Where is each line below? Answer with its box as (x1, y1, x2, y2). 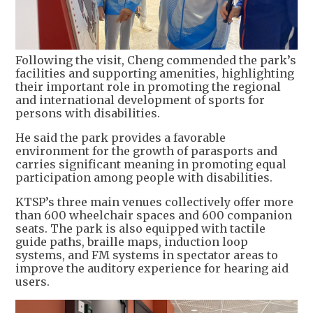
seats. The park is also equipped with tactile (15, 221, 265, 235)
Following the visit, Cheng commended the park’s (15, 52, 296, 67)
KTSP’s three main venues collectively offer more (15, 194, 293, 209)
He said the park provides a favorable (15, 130, 226, 145)
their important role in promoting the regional (15, 79, 281, 94)
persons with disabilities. (15, 105, 160, 120)
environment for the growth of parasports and (15, 143, 277, 158)
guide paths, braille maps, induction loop (15, 234, 248, 249)
